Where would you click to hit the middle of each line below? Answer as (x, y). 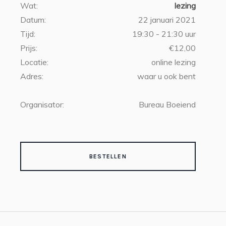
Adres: (32, 76)
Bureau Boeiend (167, 104)
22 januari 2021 (167, 20)
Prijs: (29, 48)
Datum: (33, 20)
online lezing (174, 62)
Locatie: (34, 62)
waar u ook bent (166, 76)
